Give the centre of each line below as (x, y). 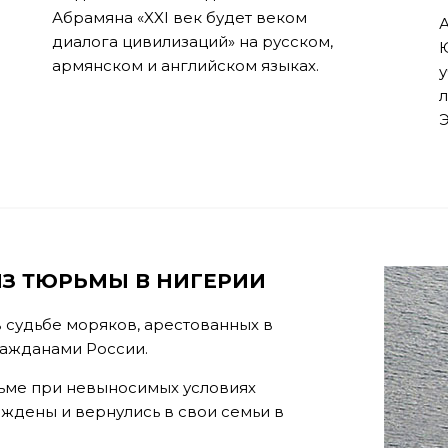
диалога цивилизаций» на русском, (192, 41)
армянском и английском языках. (185, 65)
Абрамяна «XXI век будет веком (179, 17)
